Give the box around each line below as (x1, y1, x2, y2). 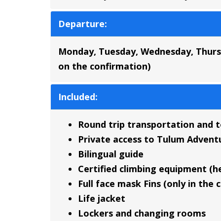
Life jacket (78, 192, 125, 205)
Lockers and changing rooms (78, 207, 206, 220)
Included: (58, 91, 98, 103)
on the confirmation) (58, 60, 150, 73)
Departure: (58, 18, 107, 30)
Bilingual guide (78, 148, 144, 160)
